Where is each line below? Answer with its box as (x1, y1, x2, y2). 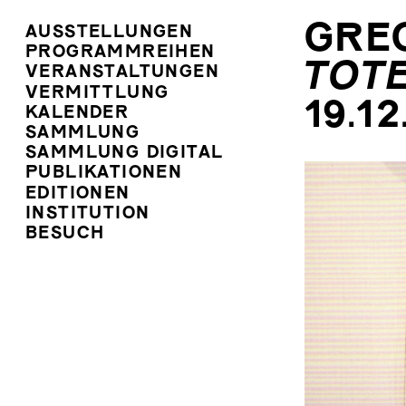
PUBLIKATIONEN (25, 166, 183, 182)
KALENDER (25, 105, 130, 121)
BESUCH (25, 226, 105, 242)
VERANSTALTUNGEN (25, 65, 219, 82)
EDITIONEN (25, 186, 130, 202)
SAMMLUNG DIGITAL (25, 146, 224, 162)
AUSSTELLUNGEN (25, 25, 194, 41)
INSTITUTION (25, 206, 150, 222)
